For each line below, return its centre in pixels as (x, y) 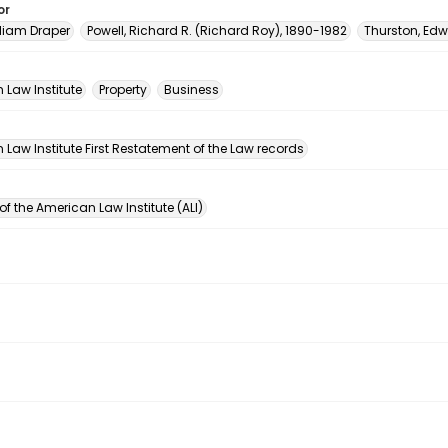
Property (123, 89)
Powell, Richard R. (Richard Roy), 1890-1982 (217, 30)
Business (191, 89)
